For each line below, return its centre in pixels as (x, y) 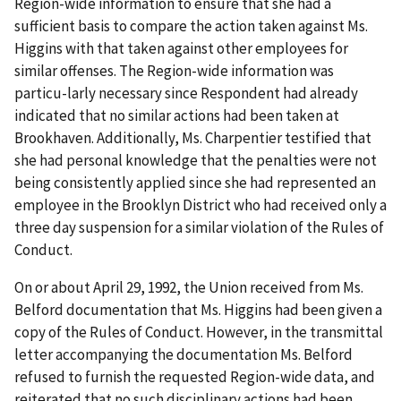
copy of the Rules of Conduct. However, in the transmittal (199, 333)
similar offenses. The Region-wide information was (174, 71)
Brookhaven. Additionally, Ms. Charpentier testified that (193, 138)
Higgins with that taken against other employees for (181, 49)
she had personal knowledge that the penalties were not (196, 161)
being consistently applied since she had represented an (195, 183)
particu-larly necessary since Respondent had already (186, 94)
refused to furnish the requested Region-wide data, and (195, 377)
